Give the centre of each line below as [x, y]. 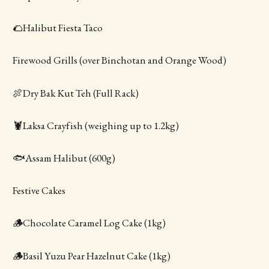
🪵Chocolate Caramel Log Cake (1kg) [89, 223]
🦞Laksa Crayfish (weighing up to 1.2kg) [95, 125]
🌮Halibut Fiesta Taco [57, 28]
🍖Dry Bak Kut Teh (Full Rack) [75, 93]
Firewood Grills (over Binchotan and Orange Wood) [119, 60]
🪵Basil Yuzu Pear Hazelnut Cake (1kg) [91, 255]
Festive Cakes [39, 191]
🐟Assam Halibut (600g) [64, 158]
